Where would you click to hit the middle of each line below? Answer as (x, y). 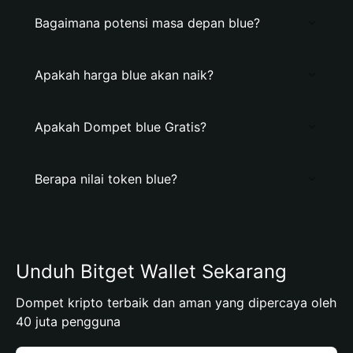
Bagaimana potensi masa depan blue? (147, 23)
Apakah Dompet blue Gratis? (121, 127)
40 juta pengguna (68, 321)
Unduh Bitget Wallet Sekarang (151, 271)
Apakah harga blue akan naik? (124, 75)
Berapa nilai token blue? (106, 179)
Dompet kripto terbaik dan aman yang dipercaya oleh (176, 303)
